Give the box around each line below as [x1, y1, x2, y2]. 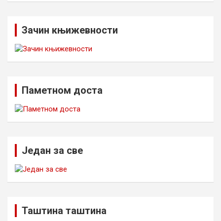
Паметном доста [22, 84, 103, 96]
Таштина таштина [22, 205, 107, 217]
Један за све [22, 145, 83, 156]
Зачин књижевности [22, 24, 118, 36]
